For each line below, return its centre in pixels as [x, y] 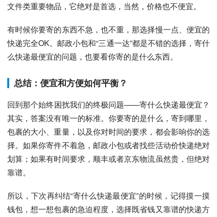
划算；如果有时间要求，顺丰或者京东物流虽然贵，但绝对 [108, 159]
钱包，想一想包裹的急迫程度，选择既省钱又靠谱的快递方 [108, 209]
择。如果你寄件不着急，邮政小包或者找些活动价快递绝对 [108, 145]
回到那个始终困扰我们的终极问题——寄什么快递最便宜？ [108, 105]
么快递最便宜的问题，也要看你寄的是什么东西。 [93, 57]
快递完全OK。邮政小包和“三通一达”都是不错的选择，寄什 [108, 43]
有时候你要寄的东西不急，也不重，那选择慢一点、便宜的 [108, 30]
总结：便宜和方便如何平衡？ [71, 83]
